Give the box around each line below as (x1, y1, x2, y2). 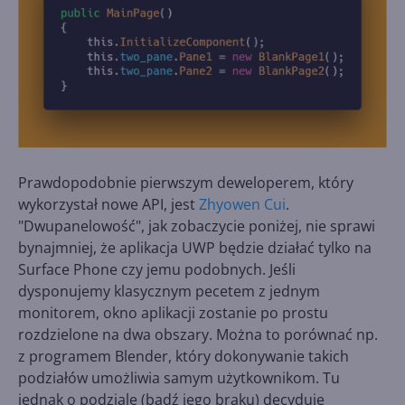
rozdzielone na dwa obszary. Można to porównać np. (18, 325, 378, 345)
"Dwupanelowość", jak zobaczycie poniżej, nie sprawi (18, 216, 375, 237)
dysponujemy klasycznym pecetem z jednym (18, 281, 320, 302)
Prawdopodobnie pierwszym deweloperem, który (18, 173, 353, 193)
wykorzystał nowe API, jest (18, 194, 199, 215)
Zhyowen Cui (199, 194, 286, 215)
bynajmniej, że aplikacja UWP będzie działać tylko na (18, 238, 372, 259)
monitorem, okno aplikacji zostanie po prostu (18, 303, 328, 324)
